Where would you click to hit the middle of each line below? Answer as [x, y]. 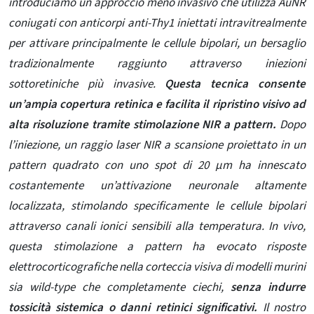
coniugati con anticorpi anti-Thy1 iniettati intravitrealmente [157, 23]
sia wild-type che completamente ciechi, [120, 288]
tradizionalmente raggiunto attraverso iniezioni [157, 64]
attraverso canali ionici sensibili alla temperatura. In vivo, [157, 227]
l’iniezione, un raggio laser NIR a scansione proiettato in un [157, 145]
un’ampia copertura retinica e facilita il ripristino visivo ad [157, 105]
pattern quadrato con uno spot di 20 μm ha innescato [157, 166]
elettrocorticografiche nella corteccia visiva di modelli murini [157, 267]
